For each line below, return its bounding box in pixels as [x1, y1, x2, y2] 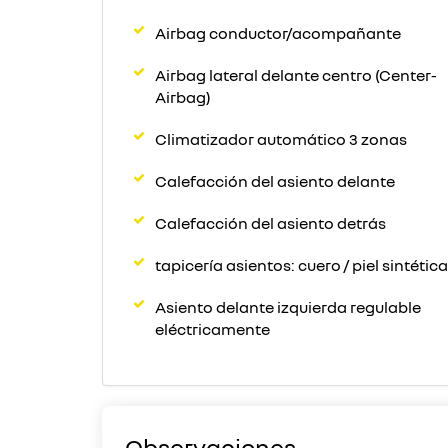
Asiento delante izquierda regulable [155, 297, 421, 317]
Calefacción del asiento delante [155, 171, 395, 191]
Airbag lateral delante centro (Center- [155, 65, 437, 85]
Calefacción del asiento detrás [155, 213, 386, 233]
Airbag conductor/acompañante [155, 23, 401, 43]
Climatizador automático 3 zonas [155, 129, 407, 149]
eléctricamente [155, 319, 270, 339]
